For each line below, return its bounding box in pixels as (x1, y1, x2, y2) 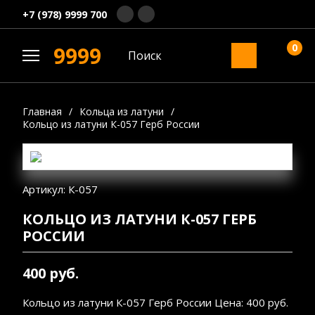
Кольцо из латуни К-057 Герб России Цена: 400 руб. (22, 295, 288, 309)
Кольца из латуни (79, 105, 164, 118)
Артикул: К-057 (22, 182, 98, 196)
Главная (22, 105, 62, 118)
